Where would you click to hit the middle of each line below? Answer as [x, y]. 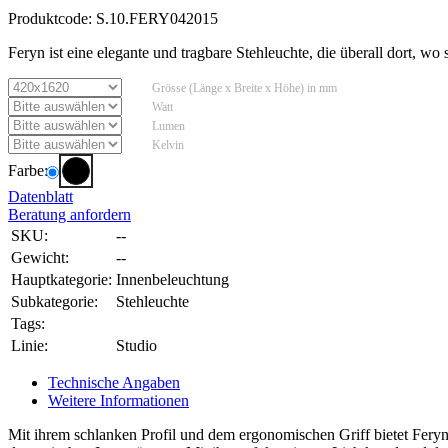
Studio [136, 346]
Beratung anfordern [69, 215]
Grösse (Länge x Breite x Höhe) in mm [244, 88]
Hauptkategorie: [61, 280]
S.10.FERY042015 [157, 19]
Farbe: [28, 171]
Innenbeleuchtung [172, 280]
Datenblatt [40, 197]
